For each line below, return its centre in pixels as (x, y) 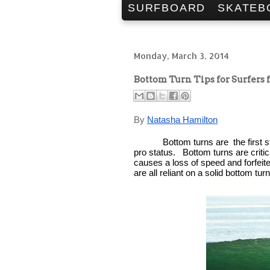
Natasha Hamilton (182, 119)
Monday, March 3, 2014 (181, 56)
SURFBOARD (167, 8)
